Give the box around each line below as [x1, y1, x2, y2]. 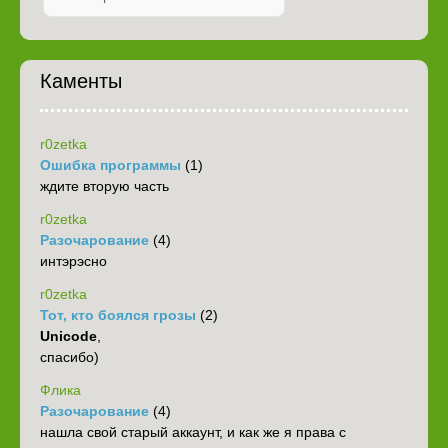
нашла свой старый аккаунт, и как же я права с [40, 424, 346, 441]
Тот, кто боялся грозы [40, 307, 196, 324]
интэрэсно [40, 253, 107, 270]
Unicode [40, 328, 97, 345]
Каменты [40, 70, 122, 93]
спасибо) [40, 349, 99, 366]
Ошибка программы [40, 157, 181, 174]
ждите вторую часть [40, 178, 169, 195]
